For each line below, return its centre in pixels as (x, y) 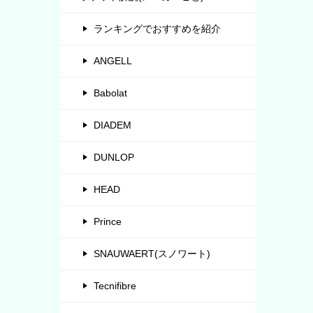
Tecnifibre (115, 285)
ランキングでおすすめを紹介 (157, 28)
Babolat (110, 93)
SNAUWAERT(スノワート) (152, 253)
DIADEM (112, 125)
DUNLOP (114, 157)
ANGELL (113, 60)
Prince (108, 221)
